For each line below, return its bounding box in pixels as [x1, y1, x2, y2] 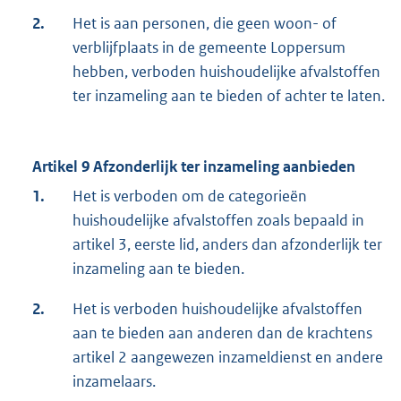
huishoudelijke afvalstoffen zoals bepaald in [73, 210, 364, 231]
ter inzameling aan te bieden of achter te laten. [73, 86, 385, 107]
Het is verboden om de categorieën [73, 186, 307, 207]
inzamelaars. [73, 371, 156, 392]
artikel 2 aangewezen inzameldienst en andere [73, 347, 383, 368]
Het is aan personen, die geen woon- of [73, 13, 337, 34]
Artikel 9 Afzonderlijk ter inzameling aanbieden [32, 157, 355, 177]
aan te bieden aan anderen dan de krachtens [73, 323, 372, 344]
